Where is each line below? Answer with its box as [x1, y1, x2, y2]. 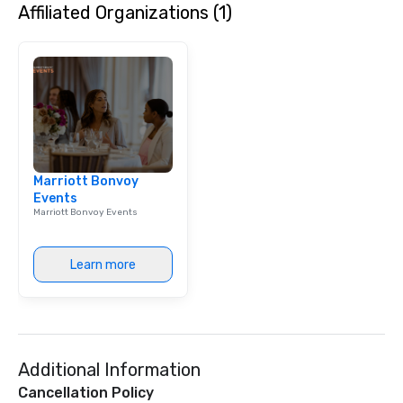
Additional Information [18, 359, 201, 381]
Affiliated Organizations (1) [18, 2, 232, 23]
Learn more [70, 256, 136, 273]
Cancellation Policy [18, 384, 154, 401]
